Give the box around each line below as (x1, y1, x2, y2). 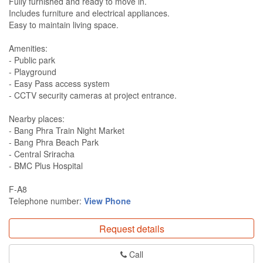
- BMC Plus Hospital (9, 160, 83, 172)
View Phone (84, 195, 131, 207)
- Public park (9, 54, 55, 66)
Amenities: (9, 42, 48, 55)
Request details (99, 222, 164, 236)
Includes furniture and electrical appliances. (9, 7, 170, 19)
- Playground (9, 66, 56, 78)
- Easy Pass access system (9, 77, 110, 90)
